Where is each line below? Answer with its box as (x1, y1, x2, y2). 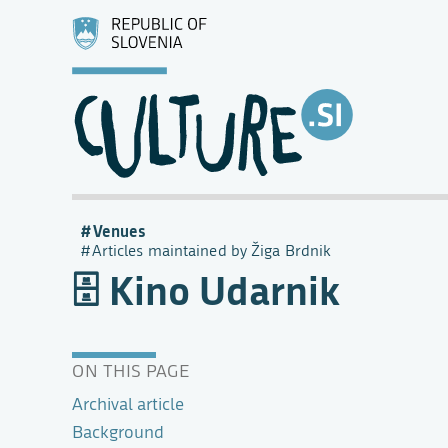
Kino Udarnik (109, 261, 340, 318)
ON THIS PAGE (72, 361, 189, 382)
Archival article (72, 394, 184, 415)
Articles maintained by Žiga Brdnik (91, 241, 332, 260)
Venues (92, 219, 147, 242)
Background (72, 422, 164, 443)
